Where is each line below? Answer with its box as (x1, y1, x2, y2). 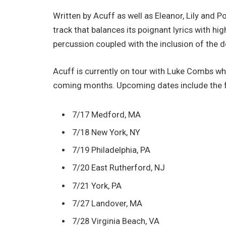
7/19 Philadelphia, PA (72, 145, 151, 155)
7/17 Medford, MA (72, 109, 141, 120)
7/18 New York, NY (72, 127, 141, 137)
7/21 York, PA (72, 181, 122, 191)
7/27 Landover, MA (72, 198, 143, 208)
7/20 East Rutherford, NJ (72, 163, 165, 173)
